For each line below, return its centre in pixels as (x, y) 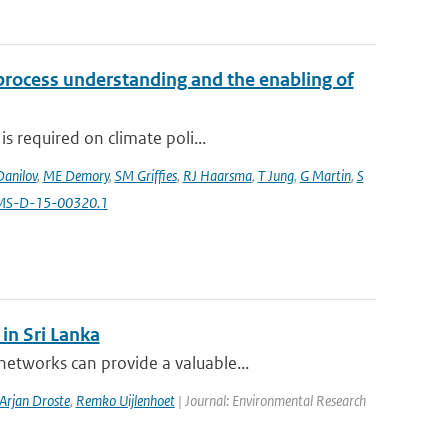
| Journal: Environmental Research (270, 400)
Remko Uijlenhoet (125, 400)
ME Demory (75, 175)
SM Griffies (145, 175)
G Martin (325, 175)
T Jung (275, 175)
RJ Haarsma (217, 175)
